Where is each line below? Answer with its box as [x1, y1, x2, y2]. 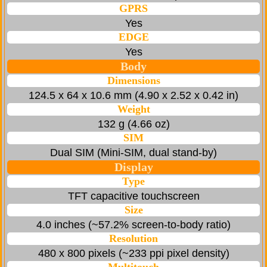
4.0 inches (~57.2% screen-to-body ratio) [36, 219, 231, 231]
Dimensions [107, 74, 160, 87]
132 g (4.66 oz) [97, 118, 170, 131]
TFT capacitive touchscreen [67, 190, 200, 203]
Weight [117, 103, 150, 116]
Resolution [109, 232, 158, 245]
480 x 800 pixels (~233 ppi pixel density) [38, 247, 229, 260]
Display [114, 160, 153, 174]
